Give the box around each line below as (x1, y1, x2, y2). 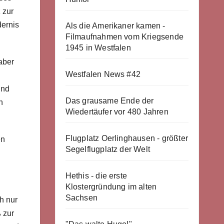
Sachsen (65, 193, 97, 202)
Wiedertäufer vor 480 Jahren (65, 107, 168, 116)
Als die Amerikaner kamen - (65, 21, 165, 30)
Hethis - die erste (65, 171, 127, 180)
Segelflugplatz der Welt (65, 145, 150, 153)
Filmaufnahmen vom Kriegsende (65, 32, 184, 41)
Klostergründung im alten (65, 182, 157, 191)
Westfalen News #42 (65, 70, 141, 78)
